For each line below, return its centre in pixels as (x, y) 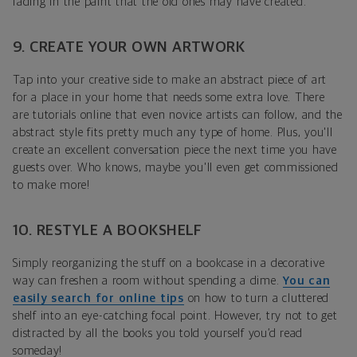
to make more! (51, 185)
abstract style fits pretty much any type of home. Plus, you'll (173, 132)
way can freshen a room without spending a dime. (148, 280)
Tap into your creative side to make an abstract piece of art (170, 80)
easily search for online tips (98, 298)
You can (307, 280)
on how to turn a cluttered (256, 298)
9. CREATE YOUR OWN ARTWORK (129, 47)
